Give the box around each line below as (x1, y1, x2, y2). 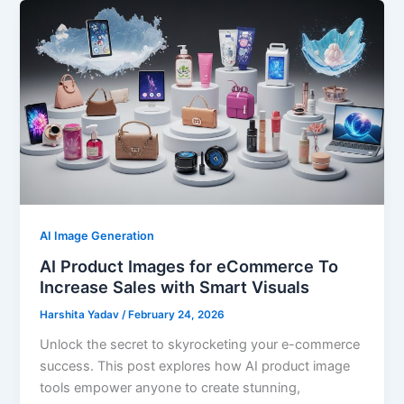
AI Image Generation (40, 228, 155, 243)
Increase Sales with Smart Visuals (40, 277, 310, 298)
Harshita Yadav (40, 308, 123, 322)
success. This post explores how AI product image (40, 358, 351, 375)
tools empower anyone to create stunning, (40, 380, 301, 397)
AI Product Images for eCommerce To (40, 256, 339, 277)
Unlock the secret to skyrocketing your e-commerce (40, 336, 361, 353)
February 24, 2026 (128, 308, 225, 322)
